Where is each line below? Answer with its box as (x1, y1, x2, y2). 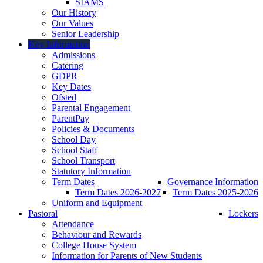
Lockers (228, 208, 258, 219)
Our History (52, 8, 96, 18)
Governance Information (167, 177, 258, 187)
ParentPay (52, 113, 89, 124)
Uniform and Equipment (52, 198, 142, 208)
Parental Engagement (52, 103, 130, 113)
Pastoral (28, 208, 58, 219)
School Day (52, 134, 96, 145)
